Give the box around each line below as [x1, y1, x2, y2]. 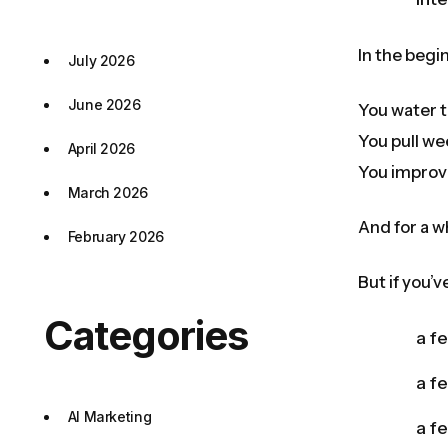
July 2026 [67, 51, 135, 69]
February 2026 [67, 227, 164, 245]
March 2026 [67, 183, 149, 201]
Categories [43, 310, 248, 360]
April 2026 [67, 139, 136, 157]
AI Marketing [67, 407, 152, 425]
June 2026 [67, 95, 141, 113]
